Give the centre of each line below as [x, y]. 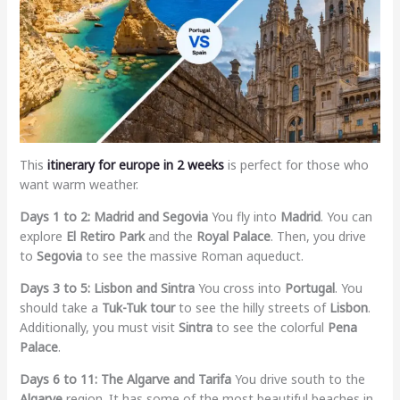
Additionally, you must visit [99, 327]
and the [170, 236]
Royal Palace [233, 236]
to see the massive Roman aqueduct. [192, 255]
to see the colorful [270, 327]
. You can [346, 216]
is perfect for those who [296, 164]
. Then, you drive [318, 236]
